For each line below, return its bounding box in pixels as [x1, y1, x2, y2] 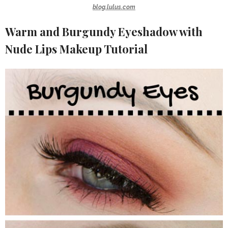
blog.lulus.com [93, 3, 135, 11]
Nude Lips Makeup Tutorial [5, 41, 148, 56]
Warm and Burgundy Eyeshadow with [5, 23, 203, 39]
